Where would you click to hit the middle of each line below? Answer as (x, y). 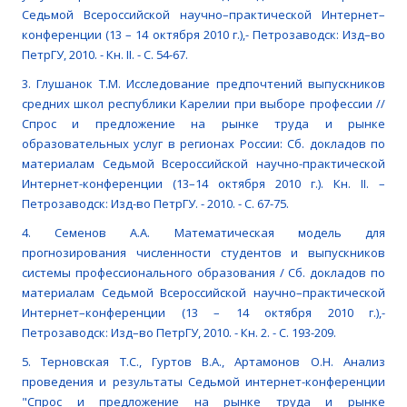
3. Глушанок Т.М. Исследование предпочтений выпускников (203, 84)
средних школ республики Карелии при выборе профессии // (203, 104)
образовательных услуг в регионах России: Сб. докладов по (203, 144)
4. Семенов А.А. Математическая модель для (203, 233)
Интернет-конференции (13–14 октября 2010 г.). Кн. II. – (203, 184)
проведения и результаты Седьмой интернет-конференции (203, 382)
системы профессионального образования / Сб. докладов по (203, 273)
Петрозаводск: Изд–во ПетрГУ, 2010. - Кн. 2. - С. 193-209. (179, 333)
